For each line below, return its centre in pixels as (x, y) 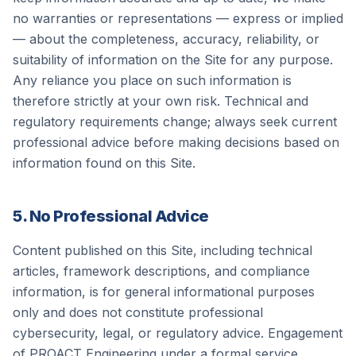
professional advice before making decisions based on (176, 142)
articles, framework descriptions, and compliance (161, 271)
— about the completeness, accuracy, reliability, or (166, 39)
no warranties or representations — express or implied (178, 18)
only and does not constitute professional (138, 312)
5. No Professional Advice (111, 216)
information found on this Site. (104, 163)
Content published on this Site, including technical (163, 250)
